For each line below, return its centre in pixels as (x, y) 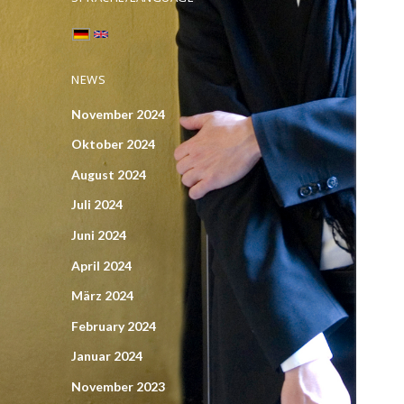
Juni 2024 (99, 234)
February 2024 (114, 326)
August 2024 (109, 174)
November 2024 (119, 114)
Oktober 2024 (114, 144)
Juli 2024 (97, 205)
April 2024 (102, 265)
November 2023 (119, 386)
